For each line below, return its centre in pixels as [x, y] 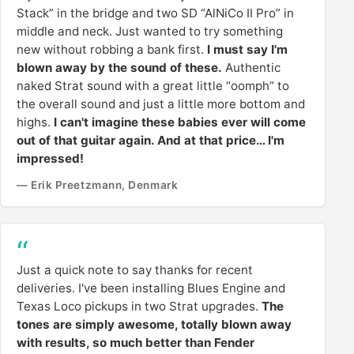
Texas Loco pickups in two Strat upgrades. [139, 307]
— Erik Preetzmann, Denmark [98, 185]
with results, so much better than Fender [136, 343]
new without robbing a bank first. [112, 49]
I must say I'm [247, 49]
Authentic [251, 67]
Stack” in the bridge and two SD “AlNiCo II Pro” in [155, 13]
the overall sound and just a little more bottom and [161, 104]
